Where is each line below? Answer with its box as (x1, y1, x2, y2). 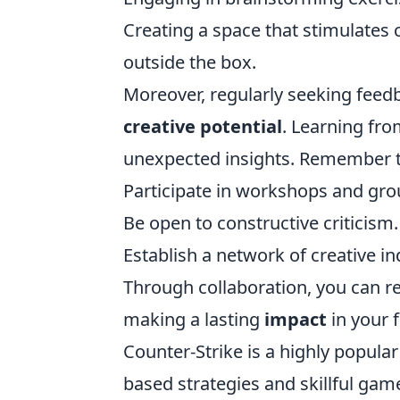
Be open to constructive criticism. (123, 211, 398, 235)
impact (264, 307, 327, 331)
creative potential (123, 114, 282, 138)
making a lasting (123, 307, 264, 331)
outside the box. (123, 50, 256, 74)
